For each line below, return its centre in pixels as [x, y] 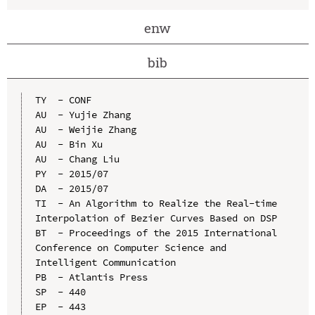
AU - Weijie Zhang [85, 129]
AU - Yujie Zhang [83, 114]
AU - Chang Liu [77, 159]
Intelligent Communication [105, 262]
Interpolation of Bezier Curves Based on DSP [156, 218]
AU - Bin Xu [69, 144]
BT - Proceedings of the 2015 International [156, 232]
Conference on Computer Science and [130, 247]
